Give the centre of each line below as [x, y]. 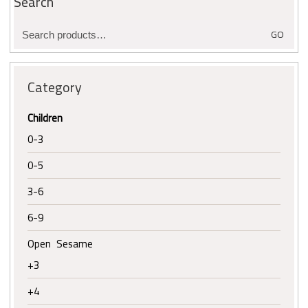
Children [45, 118]
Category [55, 87]
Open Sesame [60, 244]
